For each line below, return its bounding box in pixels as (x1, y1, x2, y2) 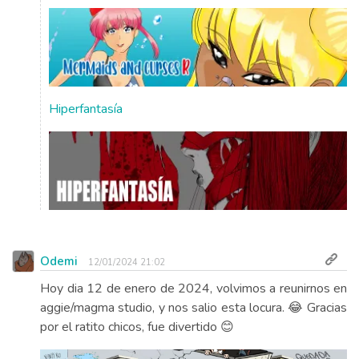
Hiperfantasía (49, 99, 123, 118)
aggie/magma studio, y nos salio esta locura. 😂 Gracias (40, 298, 347, 317)
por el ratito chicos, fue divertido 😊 (40, 317, 234, 336)
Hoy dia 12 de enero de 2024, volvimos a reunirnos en (40, 279, 347, 297)
